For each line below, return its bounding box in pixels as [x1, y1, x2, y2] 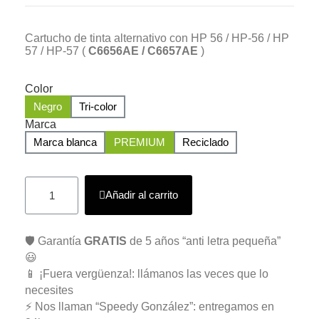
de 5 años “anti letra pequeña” [127, 234, 281, 247]
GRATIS [84, 234, 127, 247]
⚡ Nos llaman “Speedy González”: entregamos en [25, 300, 274, 313]
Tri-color [79, 100, 117, 113]
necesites [25, 283, 73, 296]
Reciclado [182, 135, 229, 148]
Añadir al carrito [105, 188, 178, 201]
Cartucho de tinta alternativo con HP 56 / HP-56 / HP [25, 31, 289, 44]
